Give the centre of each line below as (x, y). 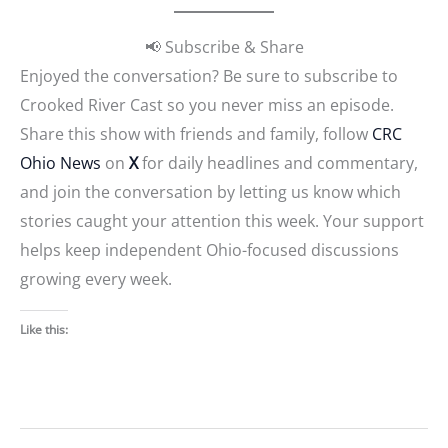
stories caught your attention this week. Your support (222, 220)
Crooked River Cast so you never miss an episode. (207, 104)
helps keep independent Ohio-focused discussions (209, 249)
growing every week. (96, 278)
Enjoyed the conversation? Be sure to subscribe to (209, 75)
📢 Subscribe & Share (224, 46)
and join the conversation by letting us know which (210, 191)
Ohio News (60, 162)
